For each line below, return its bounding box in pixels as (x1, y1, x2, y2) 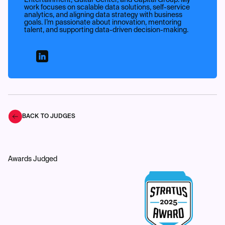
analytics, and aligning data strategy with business (24, 12, 182, 19)
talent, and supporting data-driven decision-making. (24, 27, 188, 34)
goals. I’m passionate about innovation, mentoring (24, 19, 181, 27)
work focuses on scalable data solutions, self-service (24, 4, 190, 12)
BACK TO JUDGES (22, 114, 75, 120)
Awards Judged (8, 156, 57, 163)
